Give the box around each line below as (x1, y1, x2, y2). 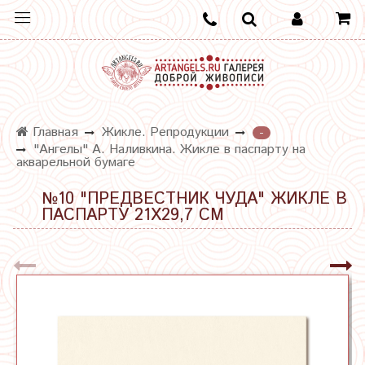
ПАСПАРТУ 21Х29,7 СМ (42, 204, 224, 228)
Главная (29, 123, 78, 143)
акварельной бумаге (16, 152, 135, 172)
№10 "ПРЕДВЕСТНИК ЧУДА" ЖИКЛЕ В (42, 187, 347, 212)
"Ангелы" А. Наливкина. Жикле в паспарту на (33, 139, 306, 159)
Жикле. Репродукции (102, 123, 229, 143)
